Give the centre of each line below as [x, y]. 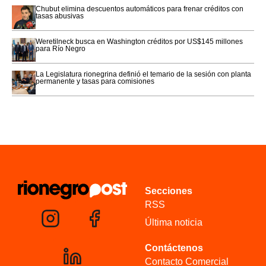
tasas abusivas [60, 16]
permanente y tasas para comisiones [95, 82]
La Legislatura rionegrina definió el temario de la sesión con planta [143, 75]
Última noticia [174, 223]
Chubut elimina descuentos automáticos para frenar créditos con [140, 9]
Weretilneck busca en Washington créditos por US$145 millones [139, 42]
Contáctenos [174, 248]
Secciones [169, 191]
